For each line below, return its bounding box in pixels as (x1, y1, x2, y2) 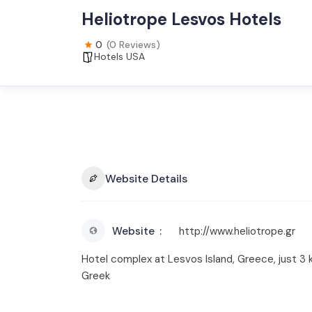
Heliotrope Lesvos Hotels (81, 8, 281, 30)
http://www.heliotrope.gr (179, 224, 295, 238)
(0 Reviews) (107, 38, 160, 51)
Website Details (105, 171, 187, 186)
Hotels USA (94, 50, 145, 63)
